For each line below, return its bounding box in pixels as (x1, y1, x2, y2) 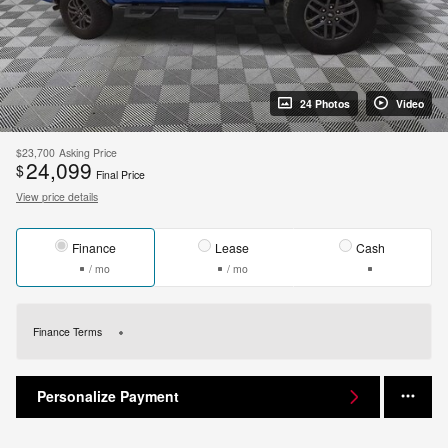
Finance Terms (33, 323, 102, 339)
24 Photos (300, 95, 350, 111)
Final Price (96, 166, 145, 182)
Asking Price (59, 144, 117, 160)
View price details (16, 188, 98, 204)
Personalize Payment (37, 386, 179, 407)
